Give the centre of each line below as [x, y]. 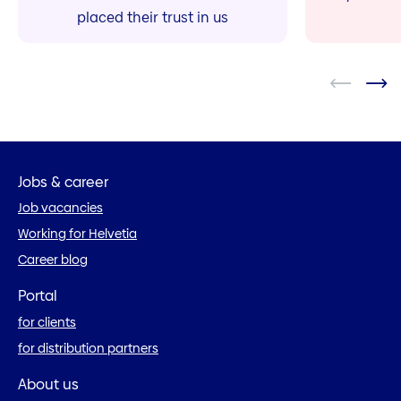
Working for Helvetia [77, 234]
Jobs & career [63, 182]
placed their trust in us [153, 18]
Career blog [53, 260]
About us [48, 384]
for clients [47, 322]
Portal [38, 296]
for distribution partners [88, 348]
